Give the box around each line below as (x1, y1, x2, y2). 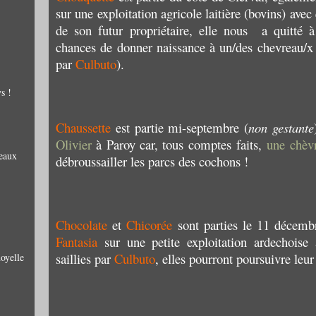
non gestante (248, 119, 314, 136)
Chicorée (126, 216, 173, 233)
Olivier (56, 135, 92, 153)
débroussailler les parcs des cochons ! (56, 152, 248, 170)
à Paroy (95, 135, 135, 153)
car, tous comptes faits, (139, 135, 267, 153)
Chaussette (56, 119, 111, 136)
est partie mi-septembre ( (111, 119, 249, 136)
